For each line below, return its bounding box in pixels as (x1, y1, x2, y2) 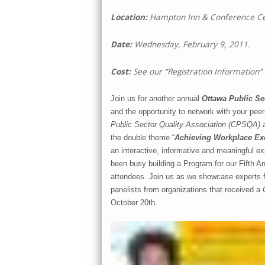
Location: (111, 11, 147, 22)
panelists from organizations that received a (111, 185, 263, 194)
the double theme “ (111, 132, 174, 142)
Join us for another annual (111, 93, 202, 103)
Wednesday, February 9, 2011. (134, 38, 250, 50)
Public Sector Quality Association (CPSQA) (111, 119, 263, 129)
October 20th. (111, 198, 157, 207)
